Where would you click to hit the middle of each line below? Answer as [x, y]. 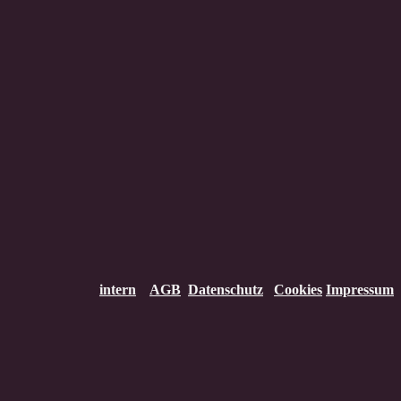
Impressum [360, 289]
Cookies [298, 289]
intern [118, 289]
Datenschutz [226, 289]
